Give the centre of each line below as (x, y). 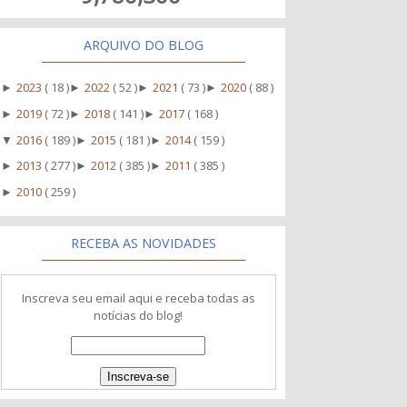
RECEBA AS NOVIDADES (144, 243)
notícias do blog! (139, 315)
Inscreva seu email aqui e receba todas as (138, 298)
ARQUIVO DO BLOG (144, 45)
